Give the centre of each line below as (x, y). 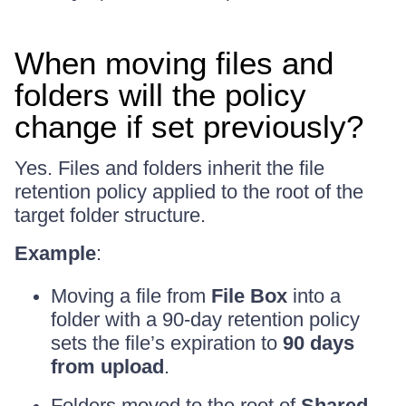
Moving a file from (131, 295)
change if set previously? (189, 126)
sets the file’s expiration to (167, 343)
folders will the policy (160, 94)
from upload (107, 366)
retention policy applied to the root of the (189, 191)
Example (55, 253)
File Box (249, 295)
